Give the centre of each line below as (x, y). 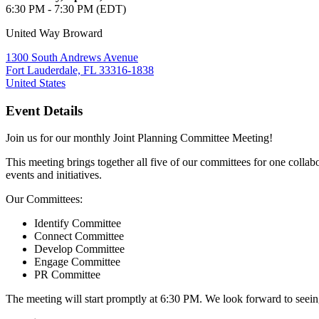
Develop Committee (79, 249)
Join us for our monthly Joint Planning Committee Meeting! (139, 138)
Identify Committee (78, 224)
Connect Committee (79, 236)
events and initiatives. (54, 175)
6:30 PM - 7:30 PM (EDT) (66, 9)
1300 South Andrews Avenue (72, 57)
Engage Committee (77, 262)
